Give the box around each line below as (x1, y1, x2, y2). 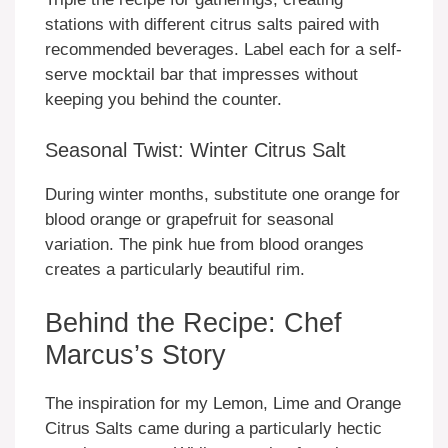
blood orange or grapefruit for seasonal (45, 209, 334, 229)
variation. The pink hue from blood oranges (45, 234, 364, 254)
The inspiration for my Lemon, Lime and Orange (45, 394, 401, 414)
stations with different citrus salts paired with (45, 15, 379, 35)
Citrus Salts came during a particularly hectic (45, 419, 382, 439)
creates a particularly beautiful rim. (45, 259, 305, 279)
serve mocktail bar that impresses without (45, 65, 358, 85)
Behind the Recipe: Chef (45, 308, 342, 339)
